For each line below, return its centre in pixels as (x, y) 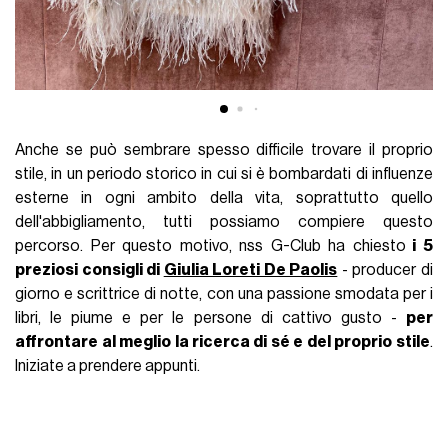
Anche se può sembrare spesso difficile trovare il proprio (224, 149)
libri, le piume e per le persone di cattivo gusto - (210, 317)
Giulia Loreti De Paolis (250, 269)
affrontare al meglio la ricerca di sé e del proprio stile (222, 341)
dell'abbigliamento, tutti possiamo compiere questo (224, 221)
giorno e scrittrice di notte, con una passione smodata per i (224, 293)
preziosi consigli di (89, 269)
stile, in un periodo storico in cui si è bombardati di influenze (224, 173)
